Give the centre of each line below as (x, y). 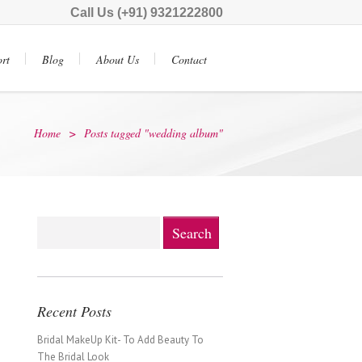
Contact (189, 59)
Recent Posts (74, 311)
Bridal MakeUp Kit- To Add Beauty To (120, 340)
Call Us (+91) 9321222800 (147, 13)
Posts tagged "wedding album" (154, 133)
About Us (118, 59)
